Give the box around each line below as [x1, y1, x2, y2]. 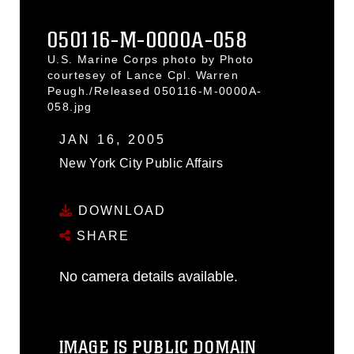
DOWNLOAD [73, 204, 166, 217]
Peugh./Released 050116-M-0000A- [47, 84, 262, 97]
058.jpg [47, 100, 92, 113]
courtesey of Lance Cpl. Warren [47, 68, 239, 81]
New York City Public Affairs [59, 156, 223, 170]
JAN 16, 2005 [59, 132, 167, 146]
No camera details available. [59, 269, 238, 284]
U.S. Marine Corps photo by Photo [47, 52, 254, 66]
